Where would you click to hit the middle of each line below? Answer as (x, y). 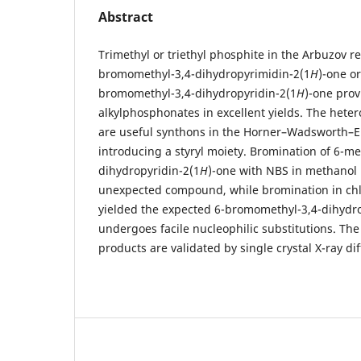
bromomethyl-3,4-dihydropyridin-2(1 (197, 93)
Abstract (126, 17)
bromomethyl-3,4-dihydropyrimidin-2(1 (204, 73)
